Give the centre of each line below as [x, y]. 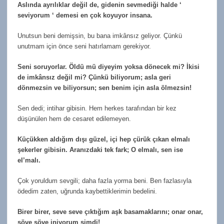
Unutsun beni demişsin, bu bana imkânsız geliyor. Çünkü [100, 35]
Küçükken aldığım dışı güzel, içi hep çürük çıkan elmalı [104, 139]
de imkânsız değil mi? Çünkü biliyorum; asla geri [94, 77]
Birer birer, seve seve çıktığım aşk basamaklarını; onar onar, [110, 211]
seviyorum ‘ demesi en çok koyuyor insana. [85, 15]
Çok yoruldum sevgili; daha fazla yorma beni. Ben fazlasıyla [104, 180]
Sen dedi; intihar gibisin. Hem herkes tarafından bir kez [97, 108]
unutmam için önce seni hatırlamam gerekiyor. [84, 46]
